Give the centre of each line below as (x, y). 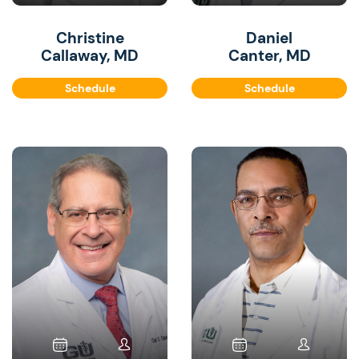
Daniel (269, 38)
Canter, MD (269, 56)
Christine (90, 38)
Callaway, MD (90, 56)
